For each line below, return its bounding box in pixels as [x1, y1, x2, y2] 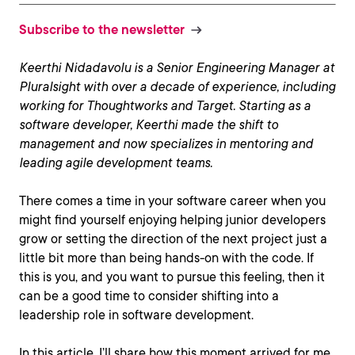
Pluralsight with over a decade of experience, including [19, 79, 335, 94]
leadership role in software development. [19, 307, 254, 323]
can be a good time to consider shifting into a [19, 288, 279, 303]
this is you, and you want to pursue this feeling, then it [19, 269, 325, 284]
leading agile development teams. [19, 155, 212, 170]
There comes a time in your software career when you [19, 193, 326, 208]
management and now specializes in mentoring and [19, 136, 313, 151]
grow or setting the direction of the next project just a [19, 231, 327, 246]
